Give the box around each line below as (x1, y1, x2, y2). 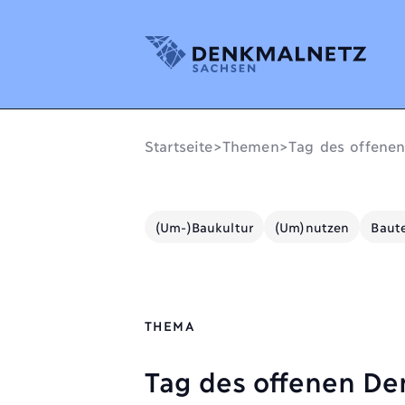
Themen (221, 137, 279, 154)
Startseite (145, 137, 213, 154)
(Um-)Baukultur (155, 219, 253, 234)
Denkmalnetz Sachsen (144, 37, 298, 54)
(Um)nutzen (274, 219, 350, 234)
